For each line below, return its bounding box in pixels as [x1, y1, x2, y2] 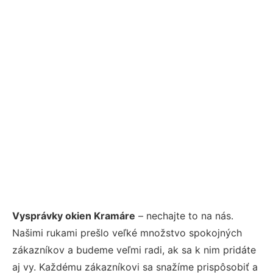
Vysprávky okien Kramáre [12, 209, 135, 222]
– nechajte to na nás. [135, 209, 233, 222]
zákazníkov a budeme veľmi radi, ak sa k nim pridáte [12, 243, 256, 256]
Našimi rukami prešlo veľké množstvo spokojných [12, 226, 242, 239]
